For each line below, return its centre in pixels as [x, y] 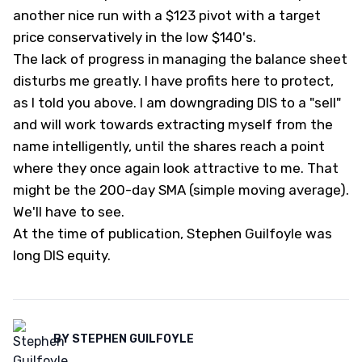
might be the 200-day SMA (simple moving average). [181, 189]
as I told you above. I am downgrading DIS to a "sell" [177, 102]
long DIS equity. [63, 255]
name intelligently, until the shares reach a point [169, 146]
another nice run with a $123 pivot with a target [167, 15]
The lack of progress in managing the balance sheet [180, 59]
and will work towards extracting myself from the [173, 124]
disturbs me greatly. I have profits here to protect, [173, 80]
